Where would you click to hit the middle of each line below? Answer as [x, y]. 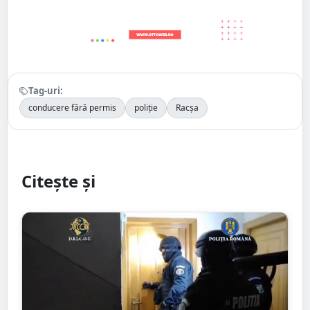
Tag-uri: [46, 91]
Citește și [58, 181]
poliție [146, 108]
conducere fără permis [72, 108]
